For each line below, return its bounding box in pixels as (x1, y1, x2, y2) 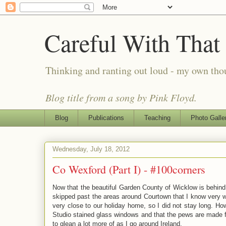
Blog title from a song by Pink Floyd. (45, 91, 197, 104)
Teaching (144, 114, 171, 122)
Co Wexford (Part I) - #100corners (52, 161, 205, 177)
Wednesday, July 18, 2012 (52, 145, 130, 153)
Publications (88, 114, 124, 122)
